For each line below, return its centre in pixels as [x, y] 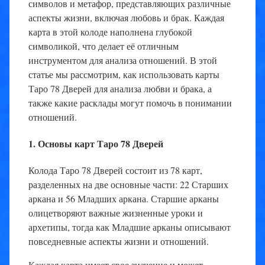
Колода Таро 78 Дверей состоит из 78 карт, [115, 170]
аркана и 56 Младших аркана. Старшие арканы [124, 199]
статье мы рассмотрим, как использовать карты [124, 74]
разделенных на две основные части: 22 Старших [128, 185]
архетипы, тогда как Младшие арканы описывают [130, 227]
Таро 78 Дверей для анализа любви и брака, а [120, 88]
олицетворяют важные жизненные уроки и [116, 213]
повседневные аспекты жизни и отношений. [119, 241]
